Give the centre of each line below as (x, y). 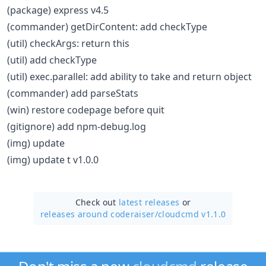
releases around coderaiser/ (99, 214)
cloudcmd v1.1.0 (192, 214)
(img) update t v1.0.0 (53, 159)
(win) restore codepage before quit (86, 110)
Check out (97, 202)
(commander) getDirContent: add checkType (107, 26)
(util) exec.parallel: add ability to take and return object (129, 76)
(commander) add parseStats (73, 93)
